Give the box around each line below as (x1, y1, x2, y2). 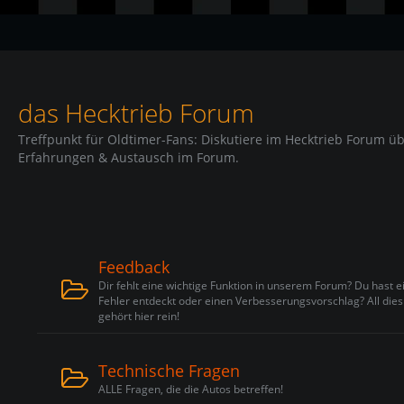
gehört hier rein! (98, 308, 179, 324)
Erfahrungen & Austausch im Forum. (18, 149, 239, 166)
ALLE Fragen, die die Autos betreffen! (98, 381, 283, 397)
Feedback (98, 256, 170, 278)
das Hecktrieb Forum (18, 96, 254, 130)
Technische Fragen (98, 360, 240, 381)
